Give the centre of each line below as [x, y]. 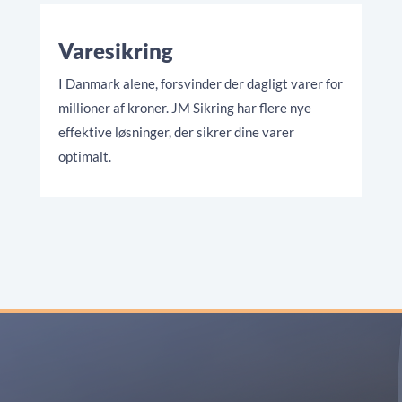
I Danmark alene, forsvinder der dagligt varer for [200, 84]
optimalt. [86, 157]
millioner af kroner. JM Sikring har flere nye [184, 108]
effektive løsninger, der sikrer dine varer [176, 132]
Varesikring [115, 51]
